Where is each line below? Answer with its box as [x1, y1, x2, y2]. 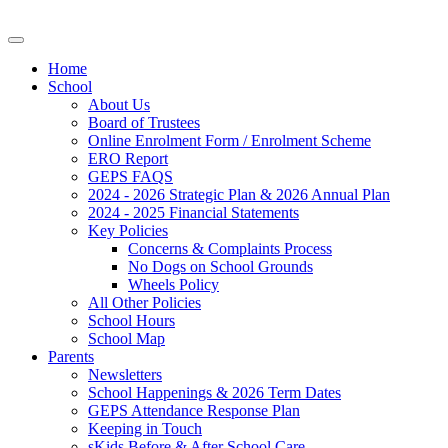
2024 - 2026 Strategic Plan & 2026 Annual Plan [88, 186, 390, 203]
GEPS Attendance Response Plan [88, 402, 300, 419]
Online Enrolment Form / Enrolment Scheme [88, 132, 371, 149]
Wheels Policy [128, 276, 219, 293]
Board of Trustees [88, 114, 200, 131]
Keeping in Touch [88, 420, 202, 437]
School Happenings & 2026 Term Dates [88, 384, 341, 401]
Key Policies [88, 222, 168, 239]
